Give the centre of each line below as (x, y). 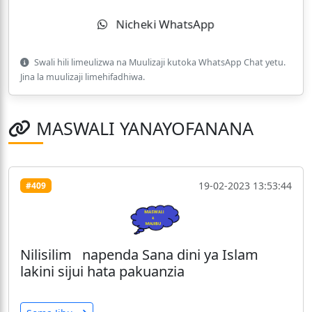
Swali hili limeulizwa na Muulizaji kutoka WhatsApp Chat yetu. (159, 63)
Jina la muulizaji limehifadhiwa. (83, 77)
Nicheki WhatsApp (164, 25)
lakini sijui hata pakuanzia (102, 271)
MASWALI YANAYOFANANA (145, 128)
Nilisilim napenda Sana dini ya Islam (139, 254)
